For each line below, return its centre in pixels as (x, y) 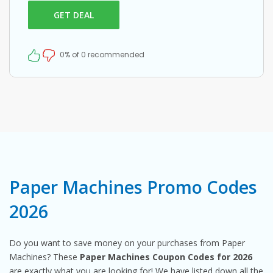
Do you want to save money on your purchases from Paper (127, 243)
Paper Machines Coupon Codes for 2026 (166, 257)
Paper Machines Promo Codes (133, 186)
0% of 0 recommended (102, 55)
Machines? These (44, 257)
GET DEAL (74, 15)
